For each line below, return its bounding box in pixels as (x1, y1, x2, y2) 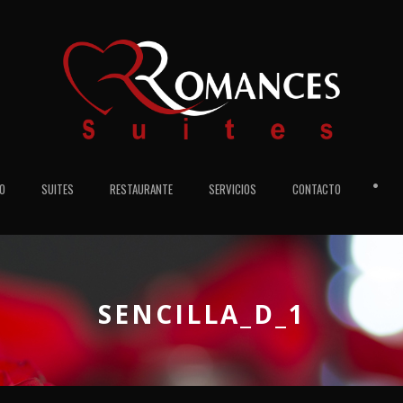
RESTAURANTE (110, 179, 173, 198)
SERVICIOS (209, 179, 256, 198)
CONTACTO (292, 179, 341, 198)
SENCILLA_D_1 (97, 296, 306, 331)
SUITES (41, 179, 74, 198)
